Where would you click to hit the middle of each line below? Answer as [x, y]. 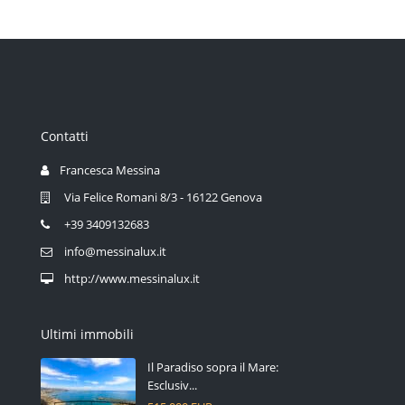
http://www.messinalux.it [132, 279]
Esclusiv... [172, 386]
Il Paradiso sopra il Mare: [213, 367]
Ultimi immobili [87, 334]
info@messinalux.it [115, 252]
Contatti [65, 137]
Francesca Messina [110, 170]
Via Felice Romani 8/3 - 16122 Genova [163, 198]
